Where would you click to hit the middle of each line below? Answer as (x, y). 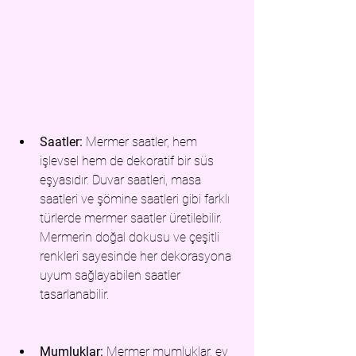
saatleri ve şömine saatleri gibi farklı (136, 199)
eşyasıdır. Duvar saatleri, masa (122, 180)
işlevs (55, 161)
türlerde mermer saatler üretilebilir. (132, 219)
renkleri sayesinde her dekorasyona (137, 257)
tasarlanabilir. (74, 295)
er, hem (179, 142)
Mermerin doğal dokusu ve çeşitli (131, 238)
